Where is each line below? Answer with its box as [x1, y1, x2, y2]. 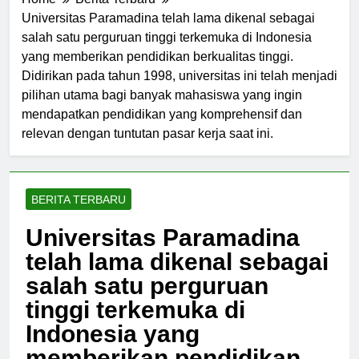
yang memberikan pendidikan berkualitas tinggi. [22, 63, 293, 78]
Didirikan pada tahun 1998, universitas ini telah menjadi [22, 83, 337, 97]
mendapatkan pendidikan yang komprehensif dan [22, 121, 302, 135]
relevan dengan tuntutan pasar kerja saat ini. [22, 140, 273, 155]
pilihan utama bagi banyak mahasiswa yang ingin [22, 102, 302, 116]
